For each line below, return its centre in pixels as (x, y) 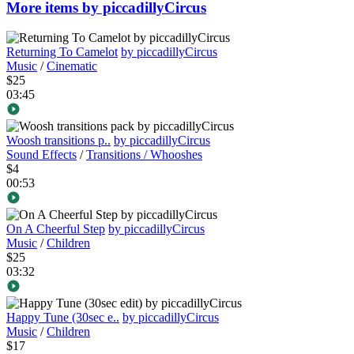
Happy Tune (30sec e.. (63, 318)
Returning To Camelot (62, 52)
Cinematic (72, 66)
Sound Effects (41, 155)
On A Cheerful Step (56, 229)
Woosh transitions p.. (58, 141)
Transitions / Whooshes (144, 155)
